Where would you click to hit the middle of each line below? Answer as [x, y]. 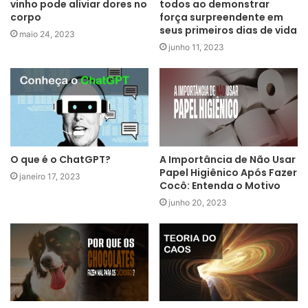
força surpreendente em [221, 18]
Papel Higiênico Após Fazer [228, 172]
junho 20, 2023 [198, 202]
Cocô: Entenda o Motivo [220, 185]
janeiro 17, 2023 [50, 176]
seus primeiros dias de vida [228, 31]
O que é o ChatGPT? [60, 159]
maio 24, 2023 [47, 34]
